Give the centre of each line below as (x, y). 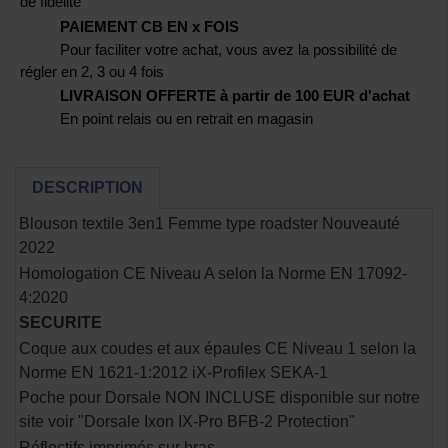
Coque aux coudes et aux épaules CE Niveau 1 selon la (217, 348)
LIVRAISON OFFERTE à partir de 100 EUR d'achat (235, 96)
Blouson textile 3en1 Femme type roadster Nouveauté (209, 223)
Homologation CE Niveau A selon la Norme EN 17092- (213, 273)
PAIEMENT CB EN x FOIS (149, 26)
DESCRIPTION (87, 187)
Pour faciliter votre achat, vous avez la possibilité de (228, 49)
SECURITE (60, 323)
